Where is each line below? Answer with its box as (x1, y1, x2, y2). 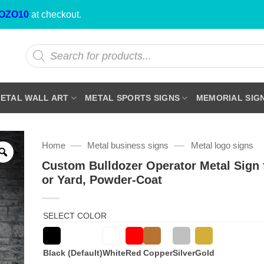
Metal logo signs (190, 140, 253, 150)
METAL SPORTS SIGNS (85, 93, 180, 103)
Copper (143, 247, 173, 258)
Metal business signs (87, 140, 169, 150)
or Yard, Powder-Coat (41, 173, 162, 186)
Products (25, 43, 62, 52)
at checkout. (29, 9, 81, 19)
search (25, 52, 52, 61)
